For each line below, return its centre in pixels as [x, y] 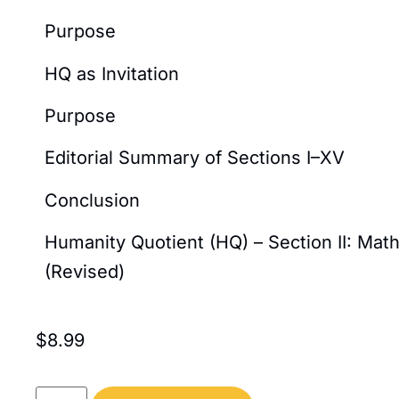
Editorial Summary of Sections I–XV [195, 158]
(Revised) [85, 272]
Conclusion [92, 200]
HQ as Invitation [112, 73]
